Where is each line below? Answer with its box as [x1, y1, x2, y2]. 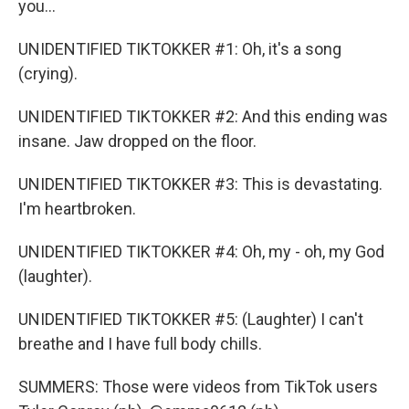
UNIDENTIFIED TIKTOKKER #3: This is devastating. [18, 174, 383, 194]
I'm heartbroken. [18, 199, 136, 218]
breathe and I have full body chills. [18, 334, 262, 353]
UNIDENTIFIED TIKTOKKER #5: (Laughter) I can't [18, 309, 363, 329]
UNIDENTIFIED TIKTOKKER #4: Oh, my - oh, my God [18, 242, 384, 261]
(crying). [18, 64, 78, 83]
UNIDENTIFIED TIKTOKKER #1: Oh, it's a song [18, 39, 341, 58]
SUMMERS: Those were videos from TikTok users [18, 377, 378, 396]
